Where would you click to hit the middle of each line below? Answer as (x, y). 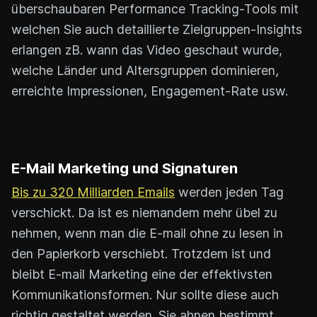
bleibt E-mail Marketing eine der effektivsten (142, 275)
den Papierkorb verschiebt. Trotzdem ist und (141, 254)
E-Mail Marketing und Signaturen (125, 169)
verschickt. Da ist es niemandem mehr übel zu (144, 213)
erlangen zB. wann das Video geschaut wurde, (147, 50)
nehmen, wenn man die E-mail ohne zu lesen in (147, 234)
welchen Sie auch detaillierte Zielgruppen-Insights (157, 30)
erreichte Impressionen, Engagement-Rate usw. (150, 91)
